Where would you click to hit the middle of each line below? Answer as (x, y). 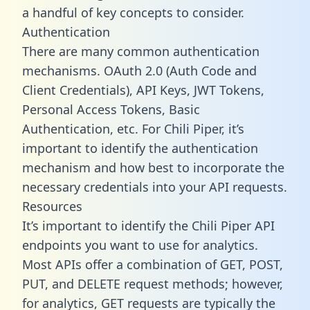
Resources (52, 206)
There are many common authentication (141, 51)
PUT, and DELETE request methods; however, (153, 283)
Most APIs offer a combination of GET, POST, (153, 264)
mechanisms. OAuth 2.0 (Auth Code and (139, 70)
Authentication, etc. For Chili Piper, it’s (133, 128)
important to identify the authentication (140, 148)
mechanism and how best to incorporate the (153, 167)
